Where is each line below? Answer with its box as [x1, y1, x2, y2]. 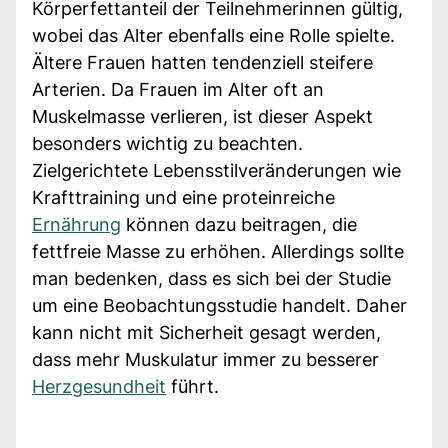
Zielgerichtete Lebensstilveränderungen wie [32, 159, 401, 181]
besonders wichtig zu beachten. [32, 132, 303, 154]
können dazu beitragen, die [121, 213, 357, 235]
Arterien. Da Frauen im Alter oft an [32, 78, 324, 100]
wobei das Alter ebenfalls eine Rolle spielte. [32, 24, 395, 46]
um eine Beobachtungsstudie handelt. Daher [32, 294, 407, 316]
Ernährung [32, 213, 121, 235]
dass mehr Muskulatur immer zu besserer [32, 348, 379, 370]
